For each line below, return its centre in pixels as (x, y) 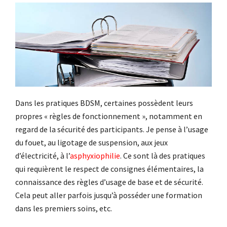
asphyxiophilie (95, 155)
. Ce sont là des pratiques (163, 155)
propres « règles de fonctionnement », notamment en (109, 116)
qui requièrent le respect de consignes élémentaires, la (109, 168)
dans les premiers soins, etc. (64, 208)
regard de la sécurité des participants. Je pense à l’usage (112, 129)
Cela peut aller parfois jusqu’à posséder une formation (109, 195)
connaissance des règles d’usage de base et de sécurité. (109, 182)
